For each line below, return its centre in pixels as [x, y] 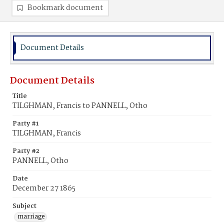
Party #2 [26, 151]
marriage [31, 217]
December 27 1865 [44, 188]
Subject [24, 206]
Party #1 [25, 124]
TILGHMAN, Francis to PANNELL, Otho [80, 106]
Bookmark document [65, 8]
